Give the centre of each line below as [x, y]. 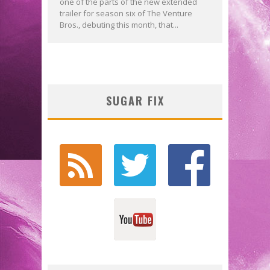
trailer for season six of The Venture [126, 13]
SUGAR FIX [135, 100]
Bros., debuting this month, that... [119, 24]
